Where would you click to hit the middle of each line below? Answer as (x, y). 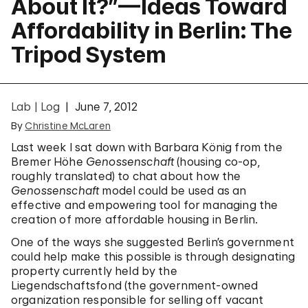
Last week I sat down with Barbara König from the (147, 147)
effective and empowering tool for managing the (145, 205)
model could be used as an (173, 190)
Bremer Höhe (48, 162)
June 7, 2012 (106, 107)
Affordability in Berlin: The (152, 31)
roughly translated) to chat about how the (126, 176)
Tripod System (89, 55)
